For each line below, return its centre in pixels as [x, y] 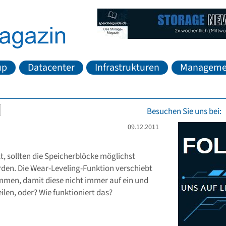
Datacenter [51, 67]
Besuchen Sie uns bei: [184, 112]
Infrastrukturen [127, 67]
